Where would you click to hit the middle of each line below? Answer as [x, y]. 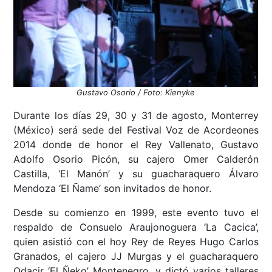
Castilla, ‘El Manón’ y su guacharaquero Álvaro [136, 174]
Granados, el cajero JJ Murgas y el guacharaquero [136, 257]
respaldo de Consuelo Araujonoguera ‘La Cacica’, [136, 227]
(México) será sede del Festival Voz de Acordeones [136, 130]
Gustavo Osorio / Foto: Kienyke [136, 93]
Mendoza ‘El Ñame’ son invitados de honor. [113, 189]
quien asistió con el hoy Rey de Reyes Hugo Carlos [136, 242]
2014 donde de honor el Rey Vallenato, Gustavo [136, 145]
